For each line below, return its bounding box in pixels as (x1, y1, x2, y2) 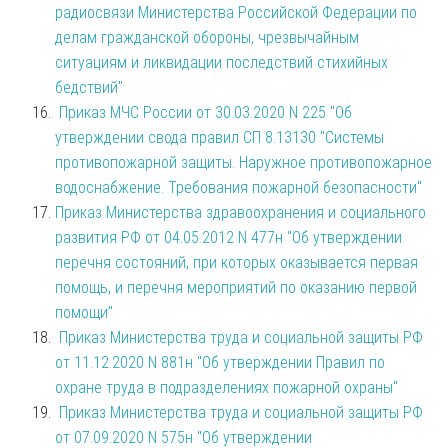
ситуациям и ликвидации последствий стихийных (55, 52, 388, 72)
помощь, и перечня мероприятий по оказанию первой (55, 277, 417, 297)
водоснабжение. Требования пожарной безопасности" (55, 177, 422, 197)
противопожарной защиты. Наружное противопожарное (55, 152, 432, 172)
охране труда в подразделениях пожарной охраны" (55, 377, 398, 397)
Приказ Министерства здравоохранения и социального (55, 202, 426, 222)
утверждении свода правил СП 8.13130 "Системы (55, 127, 384, 147)
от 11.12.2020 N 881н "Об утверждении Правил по (55, 352, 385, 372)
